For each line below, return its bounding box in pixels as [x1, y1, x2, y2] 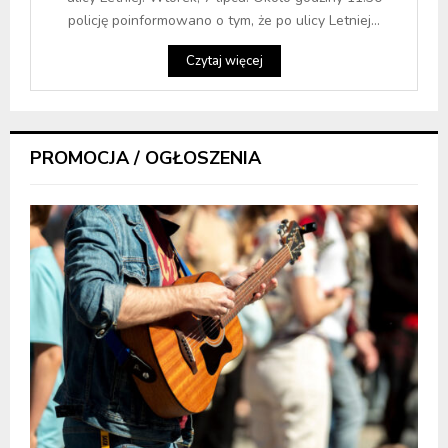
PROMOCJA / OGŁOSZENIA [30, 145, 261, 170]
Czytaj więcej [185, 51, 263, 70]
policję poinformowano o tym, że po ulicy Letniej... [68, 10, 380, 30]
